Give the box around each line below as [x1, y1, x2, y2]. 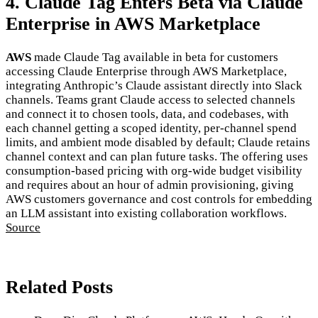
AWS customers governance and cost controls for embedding [6, 192, 312, 206]
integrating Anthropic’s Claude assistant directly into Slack [6, 78, 302, 92]
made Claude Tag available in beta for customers [31, 50, 278, 64]
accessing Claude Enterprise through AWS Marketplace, [6, 64, 287, 78]
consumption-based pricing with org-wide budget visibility [6, 163, 302, 177]
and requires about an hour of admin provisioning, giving [6, 177, 294, 192]
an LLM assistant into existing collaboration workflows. [6, 206, 287, 220]
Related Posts [6, 277, 113, 298]
